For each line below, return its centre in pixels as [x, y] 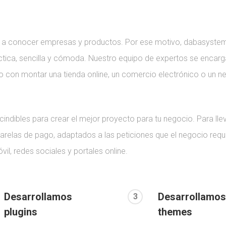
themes [175, 212]
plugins [20, 212]
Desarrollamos [38, 197]
